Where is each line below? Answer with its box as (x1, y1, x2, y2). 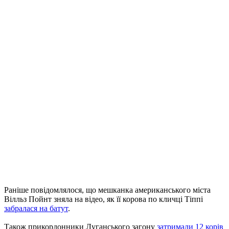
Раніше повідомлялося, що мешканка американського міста (4, 185, 211, 194)
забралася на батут (4, 203, 68, 213)
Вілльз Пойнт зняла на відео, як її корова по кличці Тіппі (4, 194, 203, 203)
